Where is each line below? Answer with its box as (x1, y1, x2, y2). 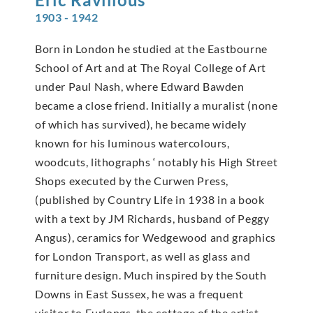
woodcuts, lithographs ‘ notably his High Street (35, 155, 278, 169)
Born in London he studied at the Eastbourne (35, 42, 268, 56)
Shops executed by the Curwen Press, (35, 174, 229, 188)
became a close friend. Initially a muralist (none (35, 99, 278, 112)
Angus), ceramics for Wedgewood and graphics (35, 231, 276, 245)
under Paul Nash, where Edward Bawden (35, 80, 245, 94)
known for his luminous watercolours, (35, 136, 230, 150)
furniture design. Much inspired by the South (35, 268, 267, 282)
